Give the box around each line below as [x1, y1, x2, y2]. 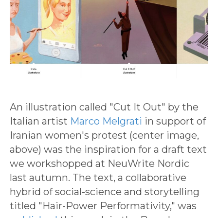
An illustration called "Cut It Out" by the [10, 101, 199, 113]
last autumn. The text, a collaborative [10, 172, 186, 184]
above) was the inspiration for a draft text [10, 144, 207, 156]
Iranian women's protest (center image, [10, 129, 199, 142]
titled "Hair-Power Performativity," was [10, 200, 197, 212]
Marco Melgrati [70, 115, 142, 127]
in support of [142, 115, 206, 127]
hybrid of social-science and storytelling [10, 186, 200, 198]
